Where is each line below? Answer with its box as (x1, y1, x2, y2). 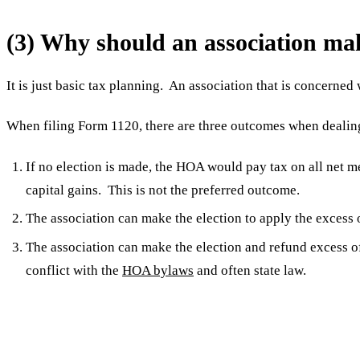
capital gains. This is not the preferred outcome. (26, 182, 300, 198)
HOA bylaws (122, 263, 194, 279)
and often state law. (194, 263, 306, 279)
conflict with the (26, 263, 122, 279)
